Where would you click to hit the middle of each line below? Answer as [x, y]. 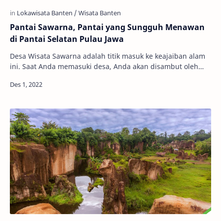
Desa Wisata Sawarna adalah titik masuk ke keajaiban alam [46, 56]
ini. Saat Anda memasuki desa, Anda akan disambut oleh [104, 67]
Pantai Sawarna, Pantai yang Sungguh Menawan [107, 27]
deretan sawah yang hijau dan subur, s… [78, 77]
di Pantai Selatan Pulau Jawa [67, 39]
